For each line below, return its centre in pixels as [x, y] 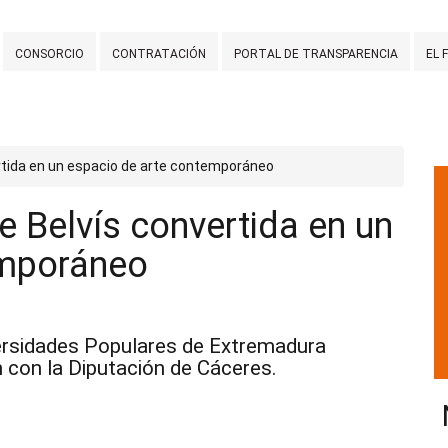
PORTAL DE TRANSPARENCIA [316, 53]
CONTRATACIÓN [159, 53]
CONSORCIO [49, 53]
